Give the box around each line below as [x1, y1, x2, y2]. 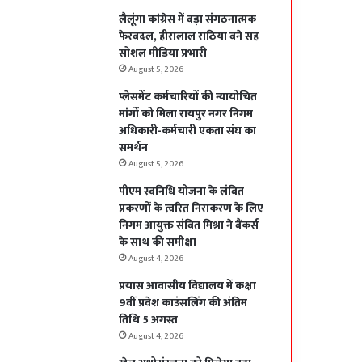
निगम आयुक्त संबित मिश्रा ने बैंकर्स [119, 216, 259, 235]
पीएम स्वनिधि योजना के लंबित [119, 182, 245, 201]
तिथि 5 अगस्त [119, 310, 179, 330]
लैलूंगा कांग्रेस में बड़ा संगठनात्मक [119, 10, 257, 29]
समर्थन [119, 138, 149, 158]
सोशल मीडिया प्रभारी [119, 44, 208, 63]
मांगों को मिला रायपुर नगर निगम [119, 104, 254, 124]
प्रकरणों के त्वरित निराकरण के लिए [119, 199, 264, 218]
